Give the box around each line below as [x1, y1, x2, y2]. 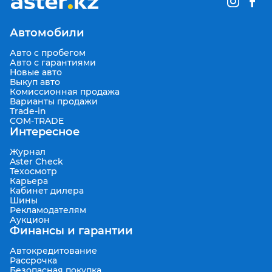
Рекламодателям [10, 205, 86, 216]
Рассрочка [10, 255, 57, 267]
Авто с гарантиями [10, 57, 96, 69]
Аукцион [10, 214, 50, 226]
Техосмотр [10, 166, 57, 177]
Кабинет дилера [10, 185, 84, 197]
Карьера [10, 175, 48, 187]
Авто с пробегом [10, 47, 86, 59]
